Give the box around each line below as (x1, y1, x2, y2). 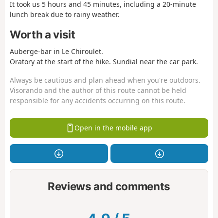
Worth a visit (10, 27, 75, 41)
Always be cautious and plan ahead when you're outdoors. (10, 75, 200, 85)
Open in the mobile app (74, 123, 152, 133)
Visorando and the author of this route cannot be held (10, 86, 186, 95)
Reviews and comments (47, 180, 171, 193)
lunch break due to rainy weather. (10, 10, 120, 19)
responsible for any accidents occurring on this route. (10, 96, 185, 106)
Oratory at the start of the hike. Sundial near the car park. (10, 56, 198, 66)
